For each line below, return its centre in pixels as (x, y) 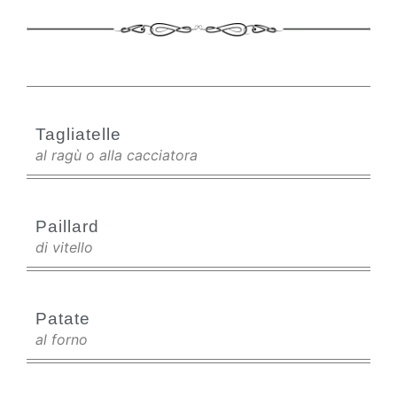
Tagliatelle (78, 134)
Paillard (67, 226)
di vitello (64, 247)
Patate (63, 319)
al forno (62, 339)
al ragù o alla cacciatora (117, 155)
